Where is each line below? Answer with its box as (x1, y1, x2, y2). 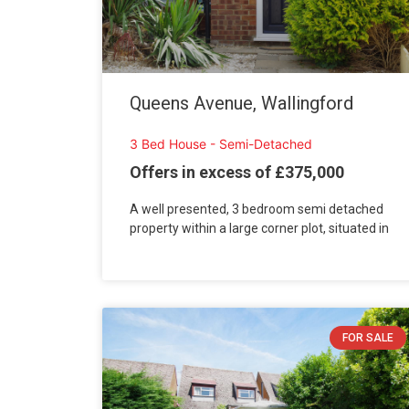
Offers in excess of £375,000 (130, 162, 344, 182)
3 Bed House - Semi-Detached (130, 136, 312, 152)
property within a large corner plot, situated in (130, 220, 389, 236)
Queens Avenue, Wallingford (130, 92, 353, 115)
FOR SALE (341, 330, 393, 344)
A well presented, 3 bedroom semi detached (130, 201, 383, 216)
